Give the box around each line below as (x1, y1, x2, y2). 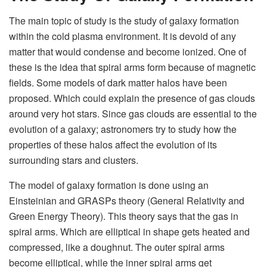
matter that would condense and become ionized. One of (9, 45, 246, 59)
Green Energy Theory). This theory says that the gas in (9, 209, 238, 223)
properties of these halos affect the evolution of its (9, 138, 217, 152)
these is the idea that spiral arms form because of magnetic (9, 60, 256, 74)
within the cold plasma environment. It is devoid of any (9, 29, 236, 44)
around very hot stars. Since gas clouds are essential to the (9, 107, 257, 121)
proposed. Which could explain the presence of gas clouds (9, 91, 255, 105)
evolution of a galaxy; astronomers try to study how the (9, 122, 237, 136)
